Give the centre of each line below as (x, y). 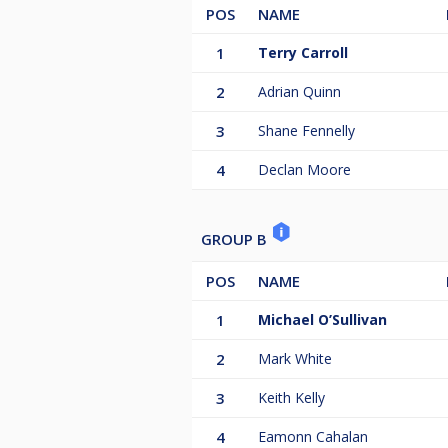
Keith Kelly (291, 398)
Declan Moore (304, 170)
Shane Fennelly (306, 131)
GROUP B (236, 239)
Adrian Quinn (299, 92)
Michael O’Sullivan (322, 320)
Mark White (295, 359)
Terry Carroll (303, 53)
